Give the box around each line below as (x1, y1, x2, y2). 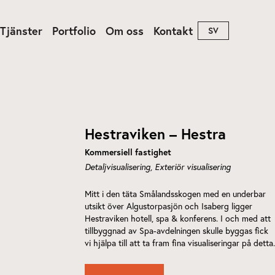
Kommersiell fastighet (85, 147, 171, 158)
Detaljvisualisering (85, 161, 150, 172)
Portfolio (52, 23, 96, 38)
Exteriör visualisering (155, 161, 231, 172)
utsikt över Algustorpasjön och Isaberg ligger (85, 200, 252, 212)
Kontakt (153, 23, 193, 38)
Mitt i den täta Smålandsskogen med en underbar (85, 188, 266, 199)
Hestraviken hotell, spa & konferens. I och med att (85, 212, 271, 224)
